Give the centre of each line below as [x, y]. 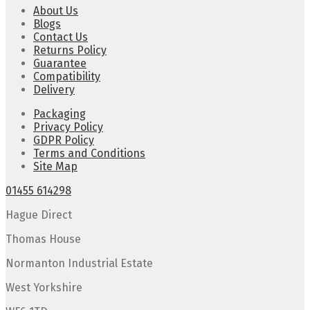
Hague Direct [39, 215]
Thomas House [43, 239]
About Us [56, 11]
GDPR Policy [64, 140]
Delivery [54, 90]
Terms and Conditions [89, 154]
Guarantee [60, 64]
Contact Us [61, 37]
